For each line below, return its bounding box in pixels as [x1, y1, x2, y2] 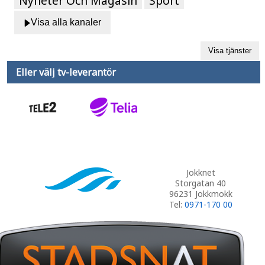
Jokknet [186, 166, 215, 178]
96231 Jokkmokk [169, 188, 232, 199]
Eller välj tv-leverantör [16, 65, 116, 79]
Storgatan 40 [175, 177, 226, 189]
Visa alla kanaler [31, 17, 101, 27]
